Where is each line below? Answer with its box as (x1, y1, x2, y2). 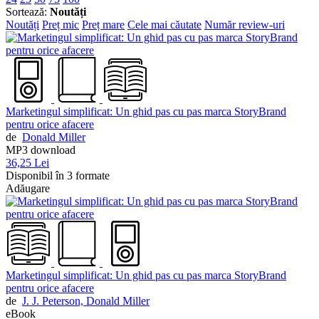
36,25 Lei (6, 157, 49, 169)
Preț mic (42, 19, 79, 31)
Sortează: (6, 6, 50, 19)
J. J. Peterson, (22, 295, 86, 308)
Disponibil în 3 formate (6, 169, 110, 182)
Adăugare (6, 182, 50, 195)
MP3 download (6, 144, 75, 157)
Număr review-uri (204, 19, 285, 31)
